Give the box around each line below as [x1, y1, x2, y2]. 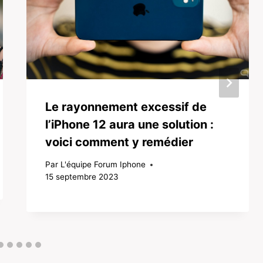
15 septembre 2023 [45, 172, 119, 182]
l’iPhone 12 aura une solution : [45, 117, 214, 131]
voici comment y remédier [45, 134, 194, 149]
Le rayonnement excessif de [45, 99, 207, 114]
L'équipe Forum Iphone [60, 160, 146, 170]
